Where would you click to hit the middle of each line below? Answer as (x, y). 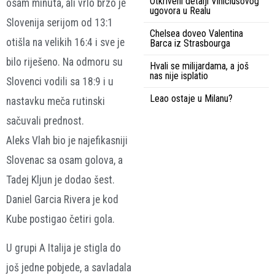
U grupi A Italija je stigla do (64, 248)
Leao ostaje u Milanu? (191, 99)
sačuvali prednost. (45, 121)
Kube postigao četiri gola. (60, 219)
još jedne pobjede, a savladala (69, 267)
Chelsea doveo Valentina (196, 34)
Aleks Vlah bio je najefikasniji (67, 141)
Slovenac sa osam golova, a (64, 161)
